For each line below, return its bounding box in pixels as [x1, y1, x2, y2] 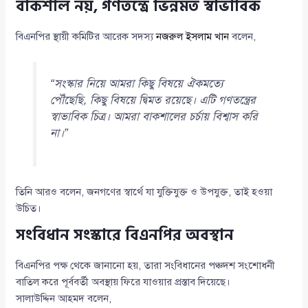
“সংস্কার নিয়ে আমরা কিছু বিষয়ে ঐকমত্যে [49, 76, 223, 91]
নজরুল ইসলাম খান [156, 30, 230, 43]
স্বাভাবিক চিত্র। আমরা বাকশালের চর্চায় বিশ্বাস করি [49, 109, 258, 124]
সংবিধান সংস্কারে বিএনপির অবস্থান [16, 223, 234, 247]
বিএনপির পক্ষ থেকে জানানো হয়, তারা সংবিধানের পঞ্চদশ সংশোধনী [16, 259, 276, 272]
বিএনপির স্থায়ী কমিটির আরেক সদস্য [16, 30, 157, 43]
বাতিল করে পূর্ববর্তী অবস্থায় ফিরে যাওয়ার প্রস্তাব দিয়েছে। [16, 276, 231, 288]
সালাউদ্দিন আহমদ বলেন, [16, 292, 112, 305]
